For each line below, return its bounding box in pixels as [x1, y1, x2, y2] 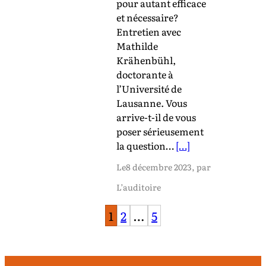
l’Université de [116, 81, 182, 96]
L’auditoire [116, 180, 161, 193]
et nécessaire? [116, 9, 179, 24]
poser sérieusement [116, 123, 204, 138]
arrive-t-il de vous [116, 109, 196, 124]
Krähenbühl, [116, 52, 176, 67]
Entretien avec [116, 24, 181, 39]
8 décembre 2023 [126, 160, 192, 173]
